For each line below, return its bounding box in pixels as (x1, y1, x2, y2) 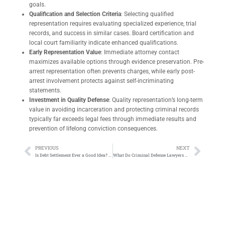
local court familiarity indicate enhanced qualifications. (29, 39, 178, 47)
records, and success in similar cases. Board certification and (29, 30, 194, 37)
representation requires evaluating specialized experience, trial (29, 20, 196, 28)
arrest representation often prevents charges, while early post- (29, 68, 195, 75)
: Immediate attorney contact (101, 49, 179, 56)
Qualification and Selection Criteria (29, 11, 121, 18)
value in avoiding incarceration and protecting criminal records (29, 106, 199, 114)
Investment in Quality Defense (29, 96, 109, 104)
